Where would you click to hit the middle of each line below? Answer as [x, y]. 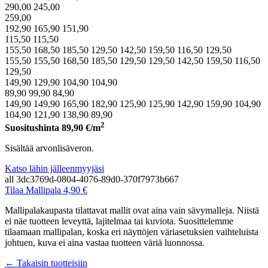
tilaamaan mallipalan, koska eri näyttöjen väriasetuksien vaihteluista [132, 232]
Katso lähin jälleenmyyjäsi [54, 168]
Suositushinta [33, 128]
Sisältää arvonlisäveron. [49, 148]
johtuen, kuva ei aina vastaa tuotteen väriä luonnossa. [105, 243]
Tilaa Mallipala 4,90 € [46, 190]
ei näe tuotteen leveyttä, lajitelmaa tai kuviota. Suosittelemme [119, 221]
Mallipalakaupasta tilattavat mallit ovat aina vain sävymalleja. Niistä [132, 210]
